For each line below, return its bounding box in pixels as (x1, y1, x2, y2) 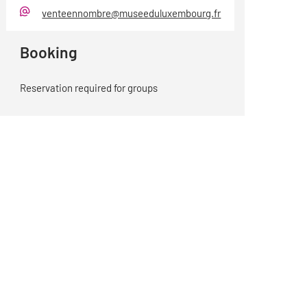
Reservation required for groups (19, 82, 158, 94)
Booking (19, 42, 77, 62)
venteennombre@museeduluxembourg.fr (42, 7, 221, 19)
